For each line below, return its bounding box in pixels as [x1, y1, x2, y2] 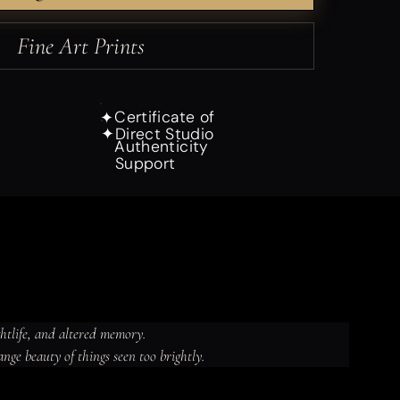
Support [114, 153, 176, 173]
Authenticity [114, 137, 209, 157]
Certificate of [114, 107, 215, 128]
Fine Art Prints [17, 31, 146, 62]
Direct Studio [114, 123, 214, 144]
